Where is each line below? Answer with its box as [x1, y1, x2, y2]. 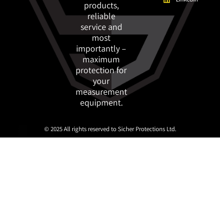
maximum [82, 54, 120, 65]
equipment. [80, 97, 123, 109]
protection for [76, 64, 127, 76]
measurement [75, 86, 127, 98]
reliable [87, 10, 115, 22]
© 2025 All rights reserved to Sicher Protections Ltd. [44, 124, 176, 133]
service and [80, 21, 122, 33]
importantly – [76, 43, 126, 55]
